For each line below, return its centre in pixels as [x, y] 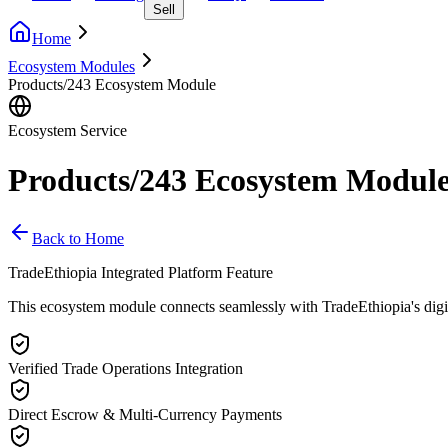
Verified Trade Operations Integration [125, 369]
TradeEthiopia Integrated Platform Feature [140, 273]
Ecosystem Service [67, 131]
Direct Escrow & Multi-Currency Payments [145, 415]
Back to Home [78, 239]
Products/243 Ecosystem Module [112, 85]
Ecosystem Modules [71, 67]
